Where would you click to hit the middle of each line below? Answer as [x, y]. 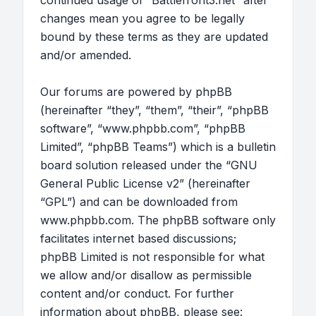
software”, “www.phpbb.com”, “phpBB [143, 128]
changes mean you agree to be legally [142, 18]
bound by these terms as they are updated [154, 37]
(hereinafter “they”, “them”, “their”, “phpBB [154, 110]
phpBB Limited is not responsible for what [152, 257]
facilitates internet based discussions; [138, 238]
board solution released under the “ [135, 165]
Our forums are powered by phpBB [136, 92]
